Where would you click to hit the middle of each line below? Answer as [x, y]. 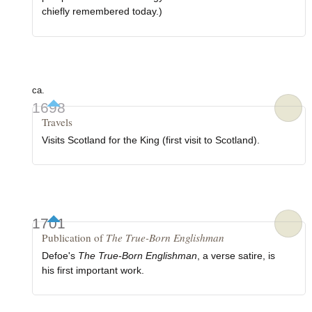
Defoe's [60, 255]
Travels [57, 122]
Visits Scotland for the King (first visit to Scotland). [151, 140]
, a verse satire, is [236, 255]
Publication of [74, 238]
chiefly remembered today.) [102, 11]
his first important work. [93, 270]
